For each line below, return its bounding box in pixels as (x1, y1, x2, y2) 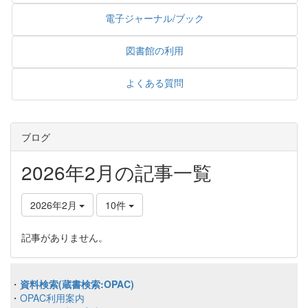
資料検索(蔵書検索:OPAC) (20, 277, 134, 291)
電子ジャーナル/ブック (105, 11, 204, 25)
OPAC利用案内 (20, 291, 85, 305)
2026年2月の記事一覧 (21, 158, 212, 186)
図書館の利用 (126, 43, 184, 58)
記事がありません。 (21, 230, 108, 245)
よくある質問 (126, 76, 184, 90)
